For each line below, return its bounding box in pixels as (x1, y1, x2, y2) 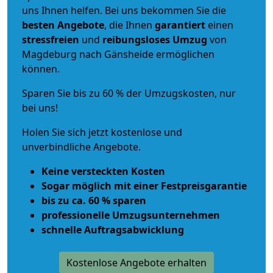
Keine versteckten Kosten (41, 164, 165, 178)
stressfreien (22, 32, 79, 46)
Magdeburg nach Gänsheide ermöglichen (22, 47, 214, 61)
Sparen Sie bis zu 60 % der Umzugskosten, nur (22, 86, 236, 100)
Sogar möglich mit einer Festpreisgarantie (41, 179, 247, 193)
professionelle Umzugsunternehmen (41, 208, 220, 222)
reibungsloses (102, 32, 170, 46)
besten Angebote (22, 18, 104, 32)
